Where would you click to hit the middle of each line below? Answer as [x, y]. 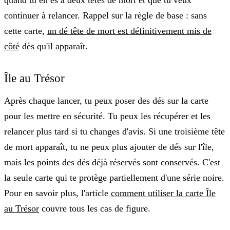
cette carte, [26, 31]
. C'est [209, 162]
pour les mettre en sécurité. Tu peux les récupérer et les [107, 116]
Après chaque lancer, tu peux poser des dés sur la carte [106, 101]
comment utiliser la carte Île [163, 193]
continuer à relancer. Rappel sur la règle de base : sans [106, 16]
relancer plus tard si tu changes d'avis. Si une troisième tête [114, 132]
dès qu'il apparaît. [54, 46]
